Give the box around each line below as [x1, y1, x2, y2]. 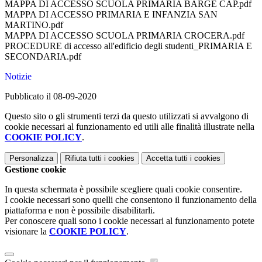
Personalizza [9, 154, 53, 163]
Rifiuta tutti [65, 154, 102, 163]
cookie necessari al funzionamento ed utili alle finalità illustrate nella [5, 122, 254, 132]
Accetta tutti [146, 154, 188, 163]
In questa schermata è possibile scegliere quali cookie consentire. [5, 184, 242, 195]
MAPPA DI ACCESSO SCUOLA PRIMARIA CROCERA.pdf [5, 30, 244, 41]
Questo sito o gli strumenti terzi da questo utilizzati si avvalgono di [5, 111, 249, 122]
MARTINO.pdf [5, 20, 63, 30]
